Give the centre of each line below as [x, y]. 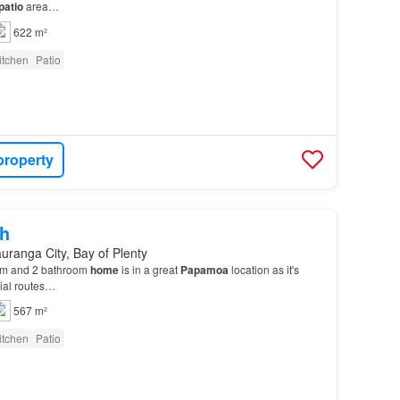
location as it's [263, 270]
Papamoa [204, 270]
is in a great [149, 270]
